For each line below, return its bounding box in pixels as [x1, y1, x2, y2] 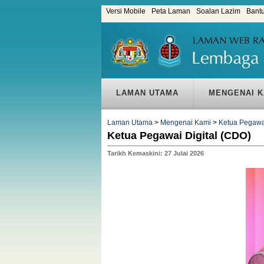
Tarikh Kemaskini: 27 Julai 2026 [107, 149, 204, 157]
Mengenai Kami [160, 118, 211, 127]
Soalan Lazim [196, 6, 240, 15]
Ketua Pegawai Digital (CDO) [107, 129, 251, 141]
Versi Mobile [106, 6, 146, 15]
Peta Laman [151, 6, 190, 15]
